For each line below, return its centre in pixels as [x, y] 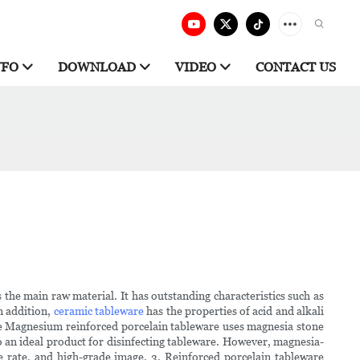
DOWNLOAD [97, 67]
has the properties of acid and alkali [234, 311]
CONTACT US [296, 67]
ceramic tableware [99, 311]
